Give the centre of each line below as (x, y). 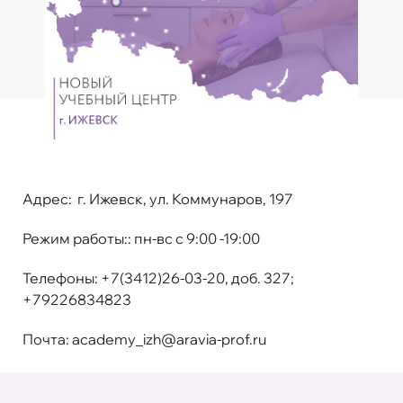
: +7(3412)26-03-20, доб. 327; (194, 278)
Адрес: (49, 198)
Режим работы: (75, 238)
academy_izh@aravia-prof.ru (169, 339)
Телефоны (58, 278)
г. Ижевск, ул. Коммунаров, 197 (184, 198)
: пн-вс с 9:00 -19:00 (194, 238)
